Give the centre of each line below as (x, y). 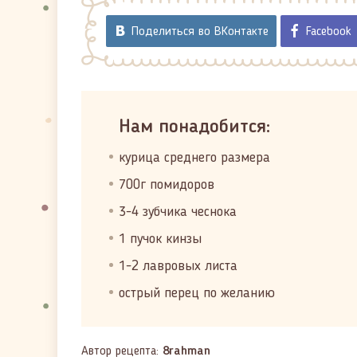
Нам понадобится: (194, 127)
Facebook (329, 32)
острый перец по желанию (197, 293)
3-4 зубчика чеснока (178, 212)
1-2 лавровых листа (178, 266)
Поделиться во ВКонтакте (200, 32)
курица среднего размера (194, 158)
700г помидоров (167, 185)
